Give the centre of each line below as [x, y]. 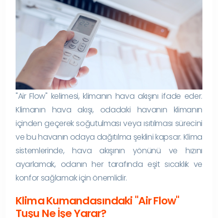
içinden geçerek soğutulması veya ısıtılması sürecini [109, 123]
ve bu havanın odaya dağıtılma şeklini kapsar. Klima [109, 137]
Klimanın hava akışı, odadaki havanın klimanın [109, 109]
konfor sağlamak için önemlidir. [72, 178]
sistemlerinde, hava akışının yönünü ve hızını [109, 150]
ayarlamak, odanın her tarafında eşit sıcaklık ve [109, 164]
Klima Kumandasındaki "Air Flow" [98, 200]
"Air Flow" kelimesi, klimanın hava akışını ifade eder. [109, 96]
